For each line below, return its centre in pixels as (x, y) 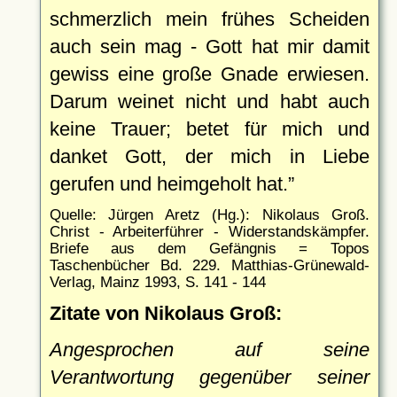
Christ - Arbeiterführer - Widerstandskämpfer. (209, 231)
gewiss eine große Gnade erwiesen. (209, 74)
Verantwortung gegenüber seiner (209, 377)
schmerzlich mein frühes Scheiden (209, 19)
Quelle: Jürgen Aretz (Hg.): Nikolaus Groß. (209, 214)
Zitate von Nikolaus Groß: (165, 313)
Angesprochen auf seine (209, 349)
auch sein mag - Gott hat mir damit (209, 46)
